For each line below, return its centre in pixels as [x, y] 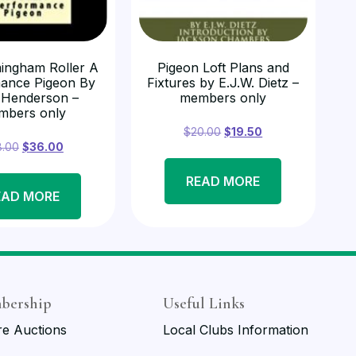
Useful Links [203, 304]
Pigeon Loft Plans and [223, 68]
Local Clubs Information [235, 330]
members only [223, 98]
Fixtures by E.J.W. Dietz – [223, 83]
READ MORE [223, 181]
